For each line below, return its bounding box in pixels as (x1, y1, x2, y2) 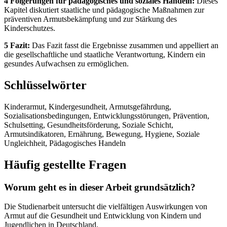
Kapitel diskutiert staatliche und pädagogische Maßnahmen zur (4, 5, 204, 14)
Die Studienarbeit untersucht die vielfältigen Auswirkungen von (4, 202, 207, 211)
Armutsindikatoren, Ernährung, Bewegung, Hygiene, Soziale (4, 129, 200, 138)
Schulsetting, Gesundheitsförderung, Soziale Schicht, (4, 120, 173, 129)
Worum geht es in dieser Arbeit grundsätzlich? (4, 181, 196, 193)
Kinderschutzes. (4, 23, 55, 32)
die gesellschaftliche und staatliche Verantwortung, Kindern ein (4, 50, 205, 59)
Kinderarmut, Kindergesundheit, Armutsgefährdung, (4, 102, 171, 111)
